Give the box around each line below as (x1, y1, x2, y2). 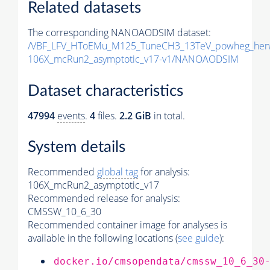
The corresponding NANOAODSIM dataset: (28, 26, 211, 40)
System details (28, 139, 125, 155)
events (57, 108, 85, 122)
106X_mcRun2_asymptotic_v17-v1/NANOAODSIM (28, 52, 239, 66)
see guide (178, 231, 219, 245)
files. (95, 108, 119, 122)
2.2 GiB (119, 108, 151, 122)
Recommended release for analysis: (28, 192, 180, 206)
